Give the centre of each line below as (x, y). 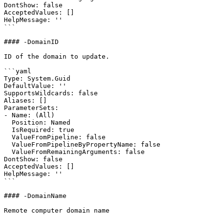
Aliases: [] (25, 100)
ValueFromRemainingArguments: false (8, 152)
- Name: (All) (29, 115)
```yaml (18, 71)
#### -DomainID (31, 42)
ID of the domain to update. (57, 56)
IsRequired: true (8, 130)
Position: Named (8, 122)
